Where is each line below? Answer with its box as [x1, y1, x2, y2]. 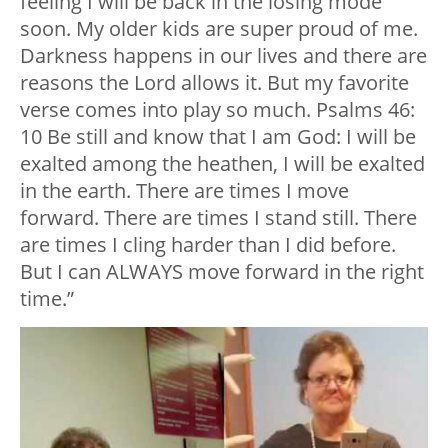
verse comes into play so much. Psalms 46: [20, 96, 415, 124]
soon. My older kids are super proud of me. [20, 15, 418, 43]
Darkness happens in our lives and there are [20, 42, 427, 70]
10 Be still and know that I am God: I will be [20, 123, 416, 151]
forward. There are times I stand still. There [20, 204, 417, 232]
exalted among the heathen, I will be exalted [20, 150, 425, 178]
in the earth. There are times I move [20, 177, 349, 205]
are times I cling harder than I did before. [20, 231, 396, 259]
